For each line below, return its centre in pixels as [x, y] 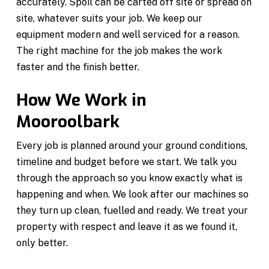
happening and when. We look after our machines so [133, 194]
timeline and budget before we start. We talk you [127, 162]
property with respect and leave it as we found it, [127, 226]
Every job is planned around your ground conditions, [132, 145]
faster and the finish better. [78, 67]
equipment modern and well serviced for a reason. [128, 34]
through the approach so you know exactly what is [130, 178]
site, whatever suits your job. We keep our [110, 18]
